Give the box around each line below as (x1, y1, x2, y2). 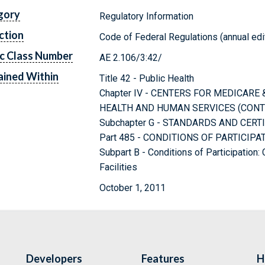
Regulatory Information (99, 10, 194, 22)
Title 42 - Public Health (99, 72, 195, 84)
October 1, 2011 (99, 182, 166, 193)
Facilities (99, 161, 138, 173)
